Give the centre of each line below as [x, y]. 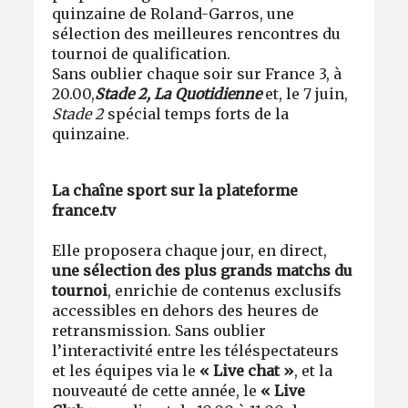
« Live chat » [247, 370]
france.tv [86, 210]
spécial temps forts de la [197, 113]
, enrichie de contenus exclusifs [225, 290]
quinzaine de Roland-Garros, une [173, 13]
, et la [314, 370]
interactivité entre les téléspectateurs [201, 350]
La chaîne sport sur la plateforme [175, 190]
